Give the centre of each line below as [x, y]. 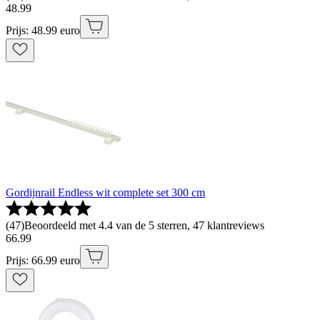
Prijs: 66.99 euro [43, 261]
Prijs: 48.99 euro [43, 31]
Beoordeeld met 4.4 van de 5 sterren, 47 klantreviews [144, 226]
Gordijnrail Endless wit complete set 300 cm [105, 193]
